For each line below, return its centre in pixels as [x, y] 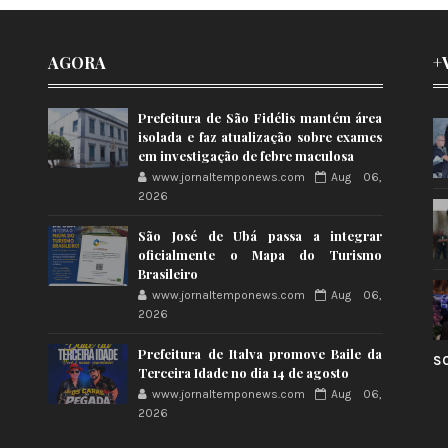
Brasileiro [168, 273]
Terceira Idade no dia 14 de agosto [244, 372]
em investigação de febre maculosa [246, 155]
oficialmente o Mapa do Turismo [260, 254]
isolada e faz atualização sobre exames [260, 136]
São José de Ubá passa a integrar [260, 235]
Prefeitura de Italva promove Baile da [260, 353]
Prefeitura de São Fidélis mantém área [260, 117]
